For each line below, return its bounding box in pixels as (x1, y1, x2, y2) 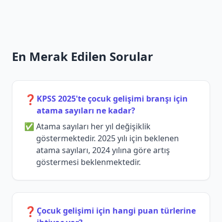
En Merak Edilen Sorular (12, 48, 153, 65)
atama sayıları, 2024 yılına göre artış (36, 145, 170, 156)
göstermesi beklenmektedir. (36, 157, 141, 168)
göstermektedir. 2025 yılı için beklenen (36, 133, 179, 144)
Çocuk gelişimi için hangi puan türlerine (37, 205, 196, 217)
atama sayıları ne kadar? (37, 105, 135, 116)
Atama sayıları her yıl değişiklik (36, 121, 151, 132)
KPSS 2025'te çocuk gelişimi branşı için (37, 93, 188, 105)
